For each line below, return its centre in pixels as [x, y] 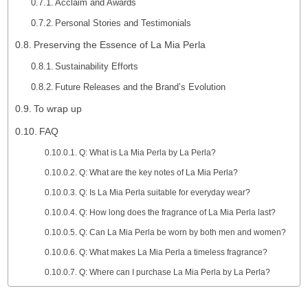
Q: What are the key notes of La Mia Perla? [158, 172]
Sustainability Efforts [97, 66]
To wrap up [57, 109]
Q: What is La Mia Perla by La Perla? [147, 152]
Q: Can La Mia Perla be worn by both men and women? [182, 232]
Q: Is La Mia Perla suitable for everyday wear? [164, 192]
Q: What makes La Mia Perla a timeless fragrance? [173, 252]
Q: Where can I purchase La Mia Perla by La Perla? [174, 272]
